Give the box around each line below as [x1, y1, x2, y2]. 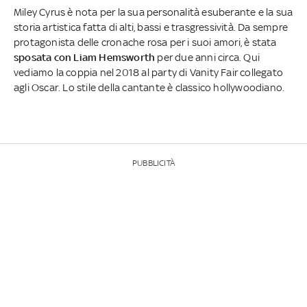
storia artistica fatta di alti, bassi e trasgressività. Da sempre [14, 21, 288, 34]
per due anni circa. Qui [157, 51, 260, 64]
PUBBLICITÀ [132, 158, 175, 169]
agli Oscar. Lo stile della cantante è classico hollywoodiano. [14, 82, 285, 94]
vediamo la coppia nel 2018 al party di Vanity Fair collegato [14, 66, 284, 79]
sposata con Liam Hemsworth [14, 51, 158, 64]
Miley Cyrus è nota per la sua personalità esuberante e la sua [14, 6, 293, 19]
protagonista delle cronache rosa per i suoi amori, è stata [14, 36, 277, 49]
